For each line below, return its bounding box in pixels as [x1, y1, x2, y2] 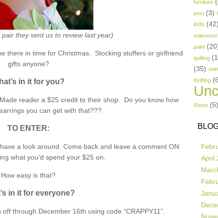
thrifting [194, 77, 211, 83]
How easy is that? [1, 171, 55, 179]
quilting [194, 55, 210, 61]
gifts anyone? [7, 60, 49, 68]
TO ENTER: [7, 124, 50, 132]
